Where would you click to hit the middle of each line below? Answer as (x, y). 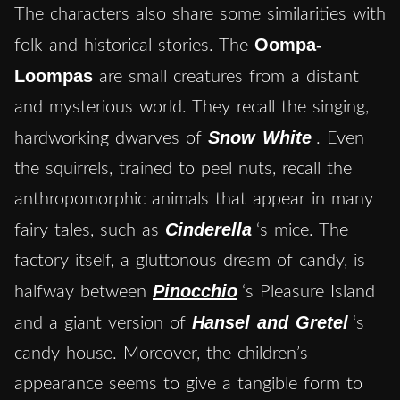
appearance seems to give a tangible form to (188, 383)
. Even (340, 138)
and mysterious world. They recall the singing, (192, 107)
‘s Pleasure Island (308, 292)
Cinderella (208, 229)
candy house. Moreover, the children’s (161, 353)
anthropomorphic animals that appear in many (194, 199)
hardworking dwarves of (111, 138)
